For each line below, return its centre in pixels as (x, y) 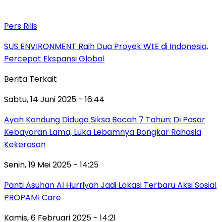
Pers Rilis (21, 26)
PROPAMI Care (32, 198)
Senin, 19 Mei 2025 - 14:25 (51, 165)
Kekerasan (25, 145)
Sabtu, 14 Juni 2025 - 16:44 (54, 100)
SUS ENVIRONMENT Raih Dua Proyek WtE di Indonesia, (106, 47)
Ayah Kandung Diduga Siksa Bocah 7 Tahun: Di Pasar (105, 120)
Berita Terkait (30, 79)
